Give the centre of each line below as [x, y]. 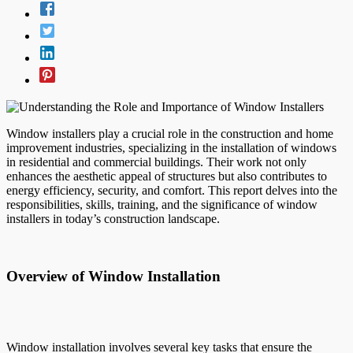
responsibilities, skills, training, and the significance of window [162, 204]
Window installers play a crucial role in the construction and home [170, 133]
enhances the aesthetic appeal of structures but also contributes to [167, 176]
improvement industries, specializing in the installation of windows [171, 147]
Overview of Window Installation [113, 276]
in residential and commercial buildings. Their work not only [156, 162]
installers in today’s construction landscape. [113, 218]
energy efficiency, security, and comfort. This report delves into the [172, 190]
